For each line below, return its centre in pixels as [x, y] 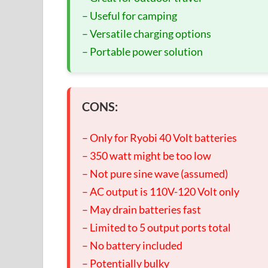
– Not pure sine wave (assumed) [155, 173]
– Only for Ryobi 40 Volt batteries [159, 137]
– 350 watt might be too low [147, 155]
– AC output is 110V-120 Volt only [161, 191]
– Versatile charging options [147, 33]
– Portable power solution [142, 51]
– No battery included [132, 245]
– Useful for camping [130, 15]
